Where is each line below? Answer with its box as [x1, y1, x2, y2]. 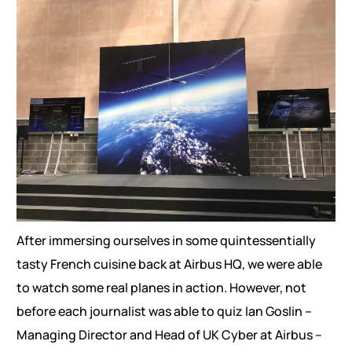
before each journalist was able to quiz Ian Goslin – [16, 302, 312, 321]
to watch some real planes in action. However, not [16, 279, 306, 297]
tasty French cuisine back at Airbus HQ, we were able [16, 255, 322, 273]
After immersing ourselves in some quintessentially [16, 232, 316, 250]
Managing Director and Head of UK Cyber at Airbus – [16, 326, 322, 344]
